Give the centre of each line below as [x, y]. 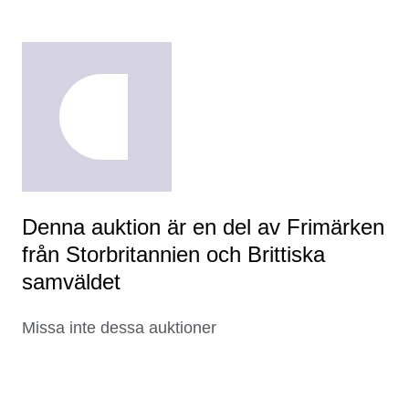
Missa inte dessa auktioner [119, 328]
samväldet [71, 282]
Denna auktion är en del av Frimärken [203, 227]
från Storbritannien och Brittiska [173, 255]
